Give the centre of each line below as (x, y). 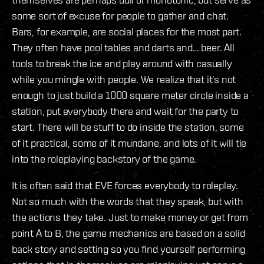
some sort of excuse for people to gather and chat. (121, 15)
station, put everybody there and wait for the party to (126, 111)
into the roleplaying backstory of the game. (104, 159)
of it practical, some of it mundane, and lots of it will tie (129, 143)
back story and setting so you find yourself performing (129, 249)
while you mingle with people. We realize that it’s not (124, 79)
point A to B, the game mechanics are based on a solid (128, 233)
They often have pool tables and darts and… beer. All (123, 47)
